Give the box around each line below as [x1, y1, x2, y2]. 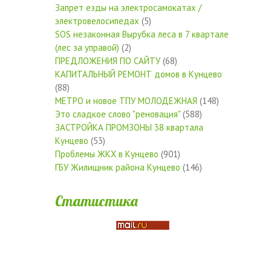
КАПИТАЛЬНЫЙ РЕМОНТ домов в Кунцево [54, 68, 222, 80]
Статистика [54, 191, 138, 210]
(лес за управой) [54, 41, 119, 53]
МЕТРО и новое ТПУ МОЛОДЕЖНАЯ [54, 94, 197, 106]
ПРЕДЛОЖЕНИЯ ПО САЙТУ [54, 54, 160, 67]
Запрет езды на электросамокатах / [54, 1, 201, 13]
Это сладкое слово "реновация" [54, 108, 180, 120]
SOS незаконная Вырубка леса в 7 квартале [54, 28, 229, 40]
